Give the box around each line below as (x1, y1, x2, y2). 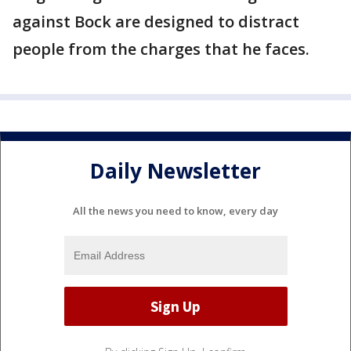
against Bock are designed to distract (13, 11, 299, 33)
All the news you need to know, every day (73, 204, 278, 219)
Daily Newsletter (90, 156, 261, 185)
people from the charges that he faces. (13, 38, 309, 60)
